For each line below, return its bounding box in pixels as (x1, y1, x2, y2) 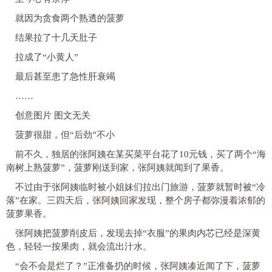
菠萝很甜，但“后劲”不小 (15, 129, 115, 140)
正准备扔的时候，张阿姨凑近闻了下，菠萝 (87, 260, 260, 271)
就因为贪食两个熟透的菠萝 (15, 13, 124, 23)
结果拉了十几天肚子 (15, 32, 97, 42)
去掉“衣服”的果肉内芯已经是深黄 (124, 228, 260, 238)
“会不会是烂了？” (15, 260, 87, 271)
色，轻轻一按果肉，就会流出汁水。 (6, 241, 152, 251)
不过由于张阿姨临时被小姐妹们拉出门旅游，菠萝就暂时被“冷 (15, 182, 265, 192)
